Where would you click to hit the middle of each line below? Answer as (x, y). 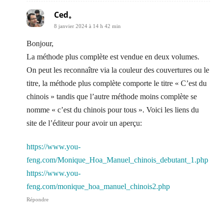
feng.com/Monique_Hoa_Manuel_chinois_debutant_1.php (117, 160)
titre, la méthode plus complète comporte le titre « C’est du (117, 83)
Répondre (38, 199)
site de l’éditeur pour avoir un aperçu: (84, 123)
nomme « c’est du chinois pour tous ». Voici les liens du (113, 110)
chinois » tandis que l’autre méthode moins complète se (112, 96)
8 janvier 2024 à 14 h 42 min (87, 26)
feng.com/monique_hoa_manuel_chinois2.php (98, 186)
